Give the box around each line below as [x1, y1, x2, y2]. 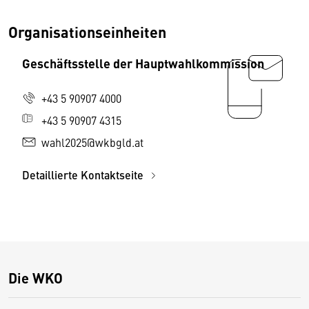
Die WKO [8, 268, 63, 288]
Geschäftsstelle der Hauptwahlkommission [22, 54, 264, 72]
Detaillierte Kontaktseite [22, 167, 146, 183]
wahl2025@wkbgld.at [41, 134, 143, 150]
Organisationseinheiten [8, 21, 166, 43]
